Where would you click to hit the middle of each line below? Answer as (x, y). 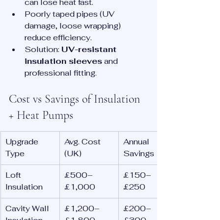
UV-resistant (90, 50)
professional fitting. (61, 73)
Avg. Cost (83, 142)
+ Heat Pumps (41, 115)
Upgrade (23, 142)
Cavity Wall (28, 209)
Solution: (43, 50)
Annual (137, 142)
